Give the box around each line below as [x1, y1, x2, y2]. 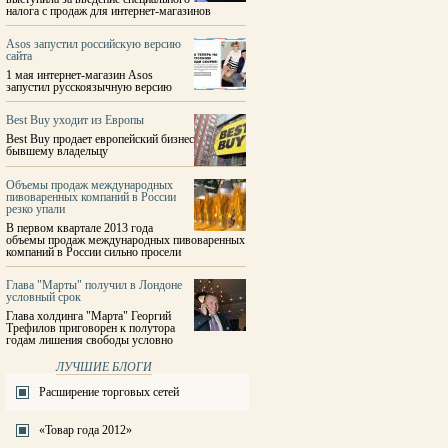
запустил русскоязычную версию [6, 80, 172, 94]
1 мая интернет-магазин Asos [6, 68, 153, 82]
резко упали [6, 202, 65, 216]
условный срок [6, 290, 81, 304]
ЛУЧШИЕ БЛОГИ [56, 360, 152, 374]
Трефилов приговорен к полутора [6, 321, 175, 335]
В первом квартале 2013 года [6, 221, 153, 235]
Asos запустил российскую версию [6, 37, 181, 51]
